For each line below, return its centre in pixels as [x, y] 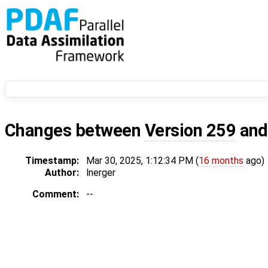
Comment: [56, 194]
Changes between [75, 131]
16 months [221, 161]
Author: [62, 173]
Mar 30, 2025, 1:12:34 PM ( [142, 161]
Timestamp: [52, 161]
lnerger [101, 173]
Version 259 [190, 131]
